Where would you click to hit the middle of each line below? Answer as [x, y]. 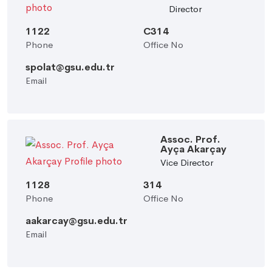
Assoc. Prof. [191, 139]
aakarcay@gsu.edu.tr [76, 221]
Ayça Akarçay [194, 149]
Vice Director [187, 162]
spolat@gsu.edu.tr [70, 67]
